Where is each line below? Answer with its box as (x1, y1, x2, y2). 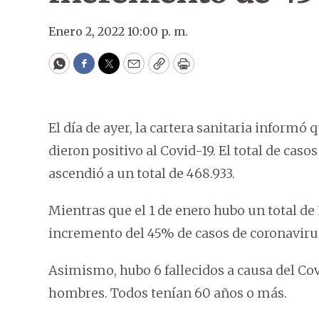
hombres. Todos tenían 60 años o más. (48, 285, 287, 301)
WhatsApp (58, 61, 125, 78)
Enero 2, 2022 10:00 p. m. (48, 24, 188, 38)
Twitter (108, 61, 156, 78)
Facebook (83, 61, 143, 78)
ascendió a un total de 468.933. (48, 165, 235, 182)
